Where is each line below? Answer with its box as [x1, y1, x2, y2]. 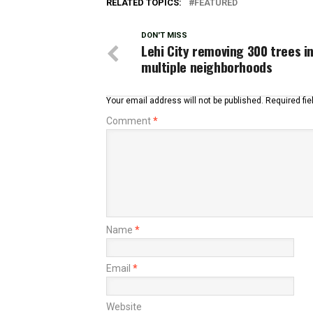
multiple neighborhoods [141, 57, 272, 77]
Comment [106, 115, 153, 126]
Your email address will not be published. [106, 96, 263, 105]
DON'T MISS [141, 31, 187, 40]
